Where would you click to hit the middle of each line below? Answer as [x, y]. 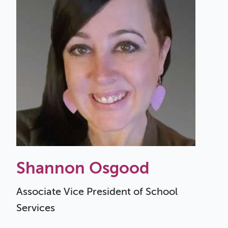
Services [36, 208]
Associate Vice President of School [97, 191]
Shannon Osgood [83, 168]
